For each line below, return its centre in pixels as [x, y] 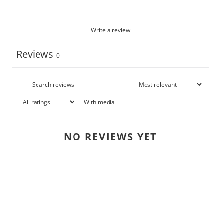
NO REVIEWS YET [110, 136]
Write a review [110, 30]
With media [99, 102]
